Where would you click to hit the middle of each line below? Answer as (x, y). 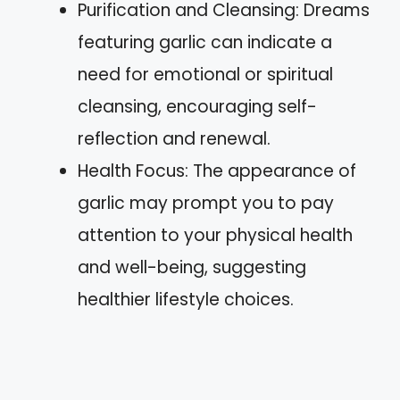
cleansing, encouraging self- (197, 106)
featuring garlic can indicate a (205, 42)
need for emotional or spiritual (205, 74)
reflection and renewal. (174, 138)
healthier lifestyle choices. (186, 299)
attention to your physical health (215, 235)
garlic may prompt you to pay (206, 203)
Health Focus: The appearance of (217, 171)
